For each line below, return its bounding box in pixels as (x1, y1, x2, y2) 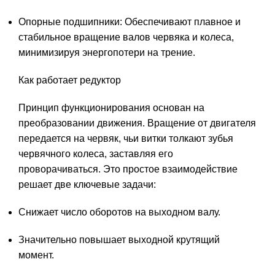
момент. (18, 250, 54, 261)
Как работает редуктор (18, 75, 121, 86)
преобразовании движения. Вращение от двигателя (18, 118, 256, 129)
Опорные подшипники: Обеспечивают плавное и (18, 17, 241, 28)
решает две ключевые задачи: (18, 179, 156, 190)
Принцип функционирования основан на (18, 103, 204, 114)
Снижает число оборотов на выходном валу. (18, 207, 220, 218)
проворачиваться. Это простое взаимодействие (18, 164, 238, 175)
